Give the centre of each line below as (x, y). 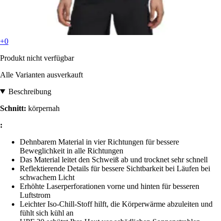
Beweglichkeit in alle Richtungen (72, 150)
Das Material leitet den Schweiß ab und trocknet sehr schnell (114, 159)
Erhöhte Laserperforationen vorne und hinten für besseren (110, 186)
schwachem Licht (47, 177)
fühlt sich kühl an (47, 213)
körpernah (44, 108)
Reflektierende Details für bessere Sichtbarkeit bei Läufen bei (115, 168)
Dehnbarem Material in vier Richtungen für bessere (99, 142)
